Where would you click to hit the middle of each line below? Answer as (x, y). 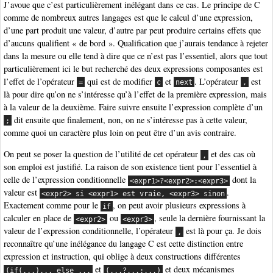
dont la (243, 180)
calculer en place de (39, 218)
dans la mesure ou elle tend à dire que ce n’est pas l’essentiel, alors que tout (136, 55)
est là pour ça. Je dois (223, 231)
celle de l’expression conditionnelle (66, 180)
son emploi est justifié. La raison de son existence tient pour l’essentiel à (130, 167)
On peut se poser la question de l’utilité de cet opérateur (102, 154)
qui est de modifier (120, 81)
